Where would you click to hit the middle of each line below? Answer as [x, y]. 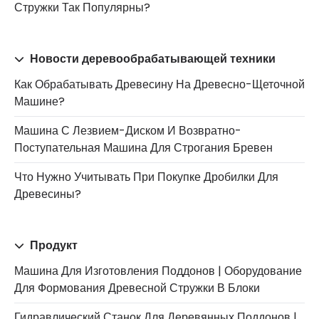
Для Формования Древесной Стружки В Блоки [137, 288]
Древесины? [48, 194]
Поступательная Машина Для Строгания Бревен [143, 147]
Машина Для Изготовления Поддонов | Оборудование [158, 271]
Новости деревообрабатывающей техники [151, 58]
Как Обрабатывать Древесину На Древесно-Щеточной [159, 84]
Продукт [52, 245]
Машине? [40, 101]
